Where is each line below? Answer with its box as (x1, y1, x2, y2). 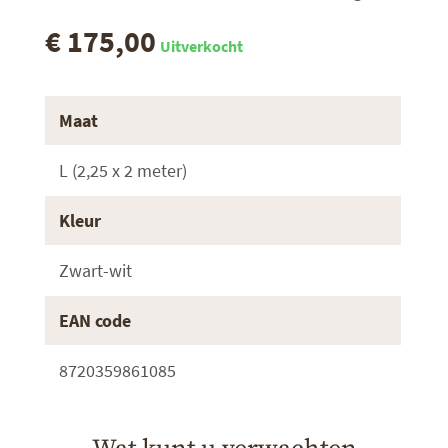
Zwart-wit (59, 258, 132, 282)
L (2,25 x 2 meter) (59, 158, 187, 182)
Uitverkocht (160, 35, 243, 56)
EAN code (59, 308, 131, 332)
